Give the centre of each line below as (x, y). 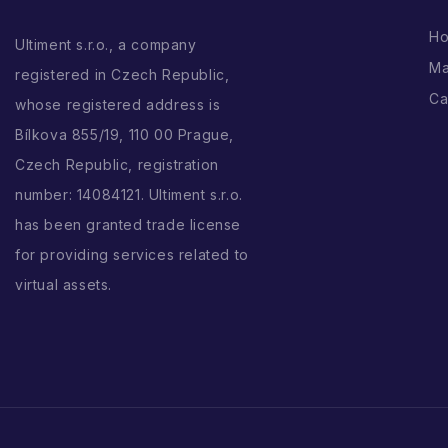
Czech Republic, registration (117, 165)
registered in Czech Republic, (122, 75)
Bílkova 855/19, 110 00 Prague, (125, 135)
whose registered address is (118, 105)
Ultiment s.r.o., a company (106, 45)
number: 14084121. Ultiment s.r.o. (129, 195)
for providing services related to (132, 255)
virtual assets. (63, 285)
